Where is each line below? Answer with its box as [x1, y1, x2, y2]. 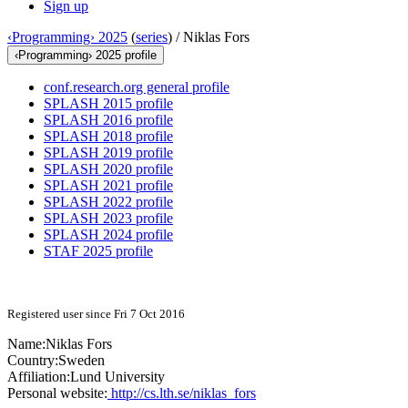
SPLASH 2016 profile [44, 112, 173, 128]
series [136, 29, 168, 46]
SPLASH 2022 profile [44, 194, 173, 210]
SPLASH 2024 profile [44, 227, 173, 243]
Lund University [70, 369, 165, 385]
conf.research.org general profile [44, 79, 229, 96]
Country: [7, 352, 58, 369]
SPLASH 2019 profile [44, 145, 173, 161]
